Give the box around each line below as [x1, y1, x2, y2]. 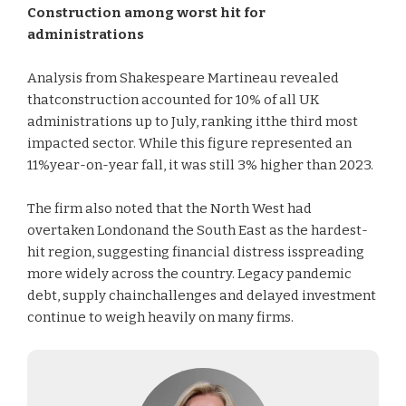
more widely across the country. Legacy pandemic [27, 266, 352, 282]
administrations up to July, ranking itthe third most [27, 113, 358, 130]
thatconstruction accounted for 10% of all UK [27, 92, 319, 108]
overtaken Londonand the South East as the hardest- [27, 222, 368, 238]
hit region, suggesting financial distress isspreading [27, 244, 364, 260]
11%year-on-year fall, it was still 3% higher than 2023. [27, 157, 373, 173]
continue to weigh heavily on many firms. [27, 309, 294, 325]
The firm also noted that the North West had [27, 200, 312, 217]
